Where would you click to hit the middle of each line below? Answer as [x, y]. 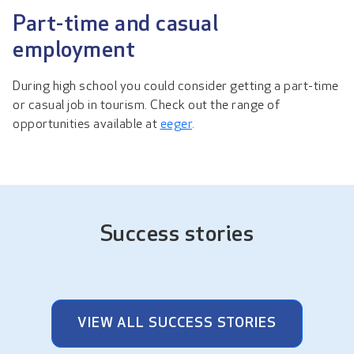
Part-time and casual [115, 25]
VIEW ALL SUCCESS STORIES [177, 323]
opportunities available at [87, 124]
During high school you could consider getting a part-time [176, 87]
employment [74, 51]
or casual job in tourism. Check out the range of [146, 105]
